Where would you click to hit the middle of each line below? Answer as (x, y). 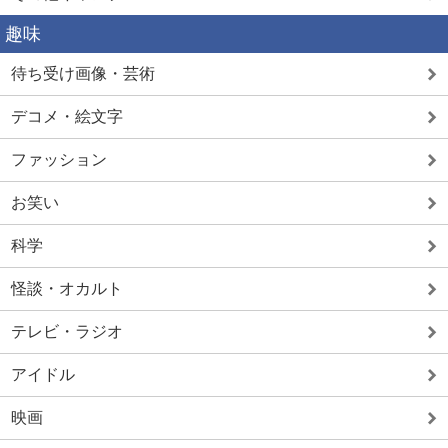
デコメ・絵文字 (67, 116)
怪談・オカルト (67, 288)
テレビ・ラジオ (67, 331)
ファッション (59, 159)
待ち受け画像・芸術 (83, 73)
